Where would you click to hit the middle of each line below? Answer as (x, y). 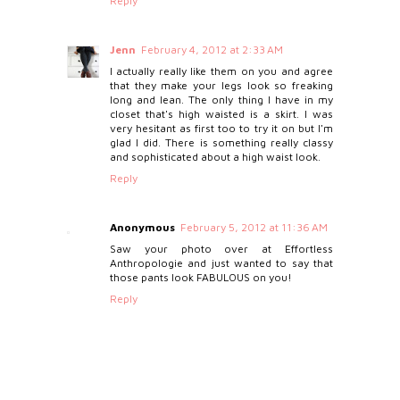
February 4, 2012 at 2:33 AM (212, 50)
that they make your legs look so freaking (221, 86)
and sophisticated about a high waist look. (215, 157)
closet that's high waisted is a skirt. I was (221, 114)
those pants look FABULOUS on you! (200, 278)
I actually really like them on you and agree (221, 71)
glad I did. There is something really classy (221, 143)
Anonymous (142, 228)
